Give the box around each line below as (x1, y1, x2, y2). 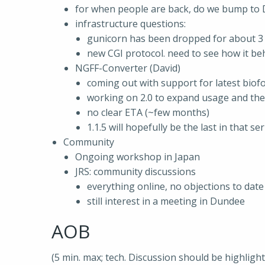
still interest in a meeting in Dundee (87, 195, 245, 208)
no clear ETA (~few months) (87, 106, 209, 119)
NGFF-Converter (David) (75, 62, 180, 75)
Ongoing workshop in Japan (75, 150, 200, 163)
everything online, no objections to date (87, 180, 264, 193)
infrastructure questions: (75, 17, 186, 30)
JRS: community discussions (75, 165, 196, 178)
